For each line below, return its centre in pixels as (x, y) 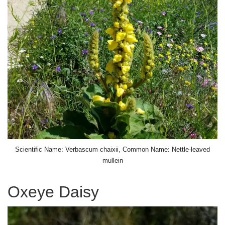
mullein (113, 160)
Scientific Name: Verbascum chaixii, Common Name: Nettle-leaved (113, 149)
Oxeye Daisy (53, 192)
